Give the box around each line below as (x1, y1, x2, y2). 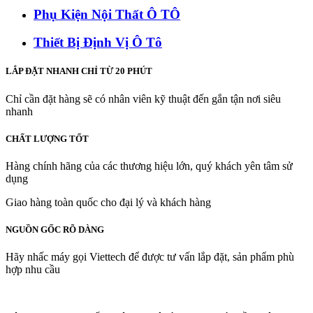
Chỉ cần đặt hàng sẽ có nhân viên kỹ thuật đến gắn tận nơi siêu (6, 92, 281, 105)
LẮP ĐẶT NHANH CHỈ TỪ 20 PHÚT (6, 66, 152, 77)
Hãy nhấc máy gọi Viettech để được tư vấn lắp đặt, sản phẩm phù (6, 251, 294, 263)
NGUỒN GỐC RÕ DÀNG (6, 224, 104, 235)
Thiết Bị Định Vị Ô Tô (34, 35, 162, 50)
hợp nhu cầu (6, 263, 60, 276)
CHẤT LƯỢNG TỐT (6, 133, 89, 144)
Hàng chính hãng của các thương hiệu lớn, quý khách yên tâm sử (6, 159, 293, 172)
